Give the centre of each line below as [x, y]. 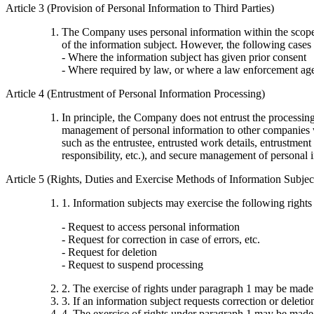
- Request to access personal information [151, 227]
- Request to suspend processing [132, 265]
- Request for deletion [109, 252]
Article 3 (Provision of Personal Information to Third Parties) [140, 8]
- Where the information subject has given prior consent [184, 57]
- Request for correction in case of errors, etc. [161, 240]
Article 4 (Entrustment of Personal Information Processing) [135, 94]
